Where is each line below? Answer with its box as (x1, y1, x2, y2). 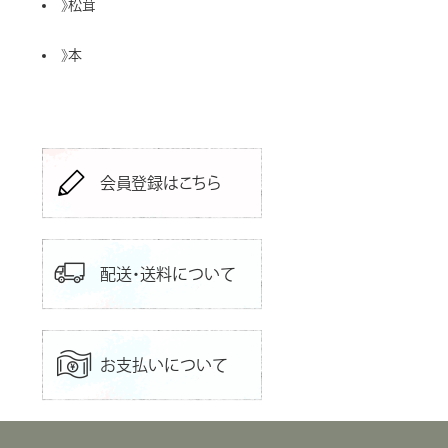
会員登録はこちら (100, 175, 221, 192)
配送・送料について (100, 266, 235, 283)
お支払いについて (100, 357, 227, 374)
